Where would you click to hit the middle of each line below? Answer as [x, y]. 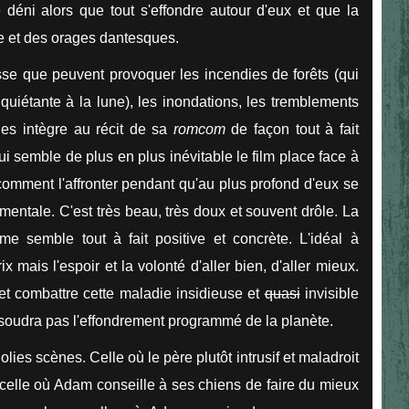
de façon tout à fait [295, 129]
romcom [202, 129]
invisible [329, 293]
